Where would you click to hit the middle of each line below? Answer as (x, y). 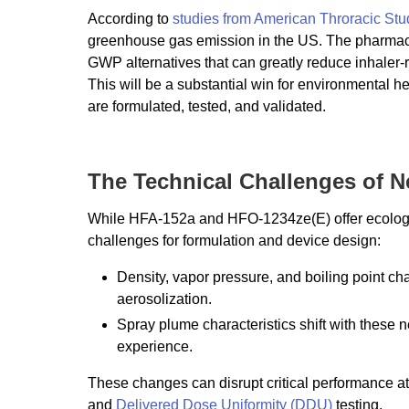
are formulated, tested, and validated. (207, 106)
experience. (155, 346)
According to (130, 18)
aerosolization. (164, 299)
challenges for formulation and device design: (234, 240)
